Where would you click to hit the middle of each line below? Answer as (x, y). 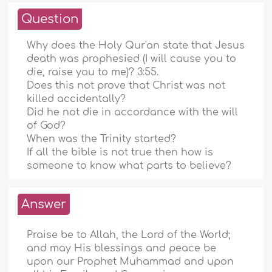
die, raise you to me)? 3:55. (93, 73)
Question (50, 19)
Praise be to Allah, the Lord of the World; (129, 235)
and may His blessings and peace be (122, 249)
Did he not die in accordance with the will (133, 113)
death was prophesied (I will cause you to (132, 59)
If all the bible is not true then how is (120, 153)
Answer (44, 205)
